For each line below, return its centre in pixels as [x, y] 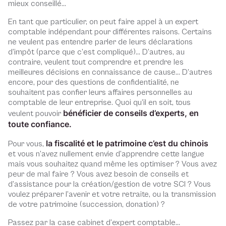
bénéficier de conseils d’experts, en [131, 113]
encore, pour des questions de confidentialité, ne [94, 82]
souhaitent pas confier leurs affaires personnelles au [100, 92]
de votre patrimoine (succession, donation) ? [87, 204]
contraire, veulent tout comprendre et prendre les [96, 62]
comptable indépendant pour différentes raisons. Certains [110, 32]
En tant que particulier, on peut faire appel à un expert [103, 22]
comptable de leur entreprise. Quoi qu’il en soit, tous [99, 102]
